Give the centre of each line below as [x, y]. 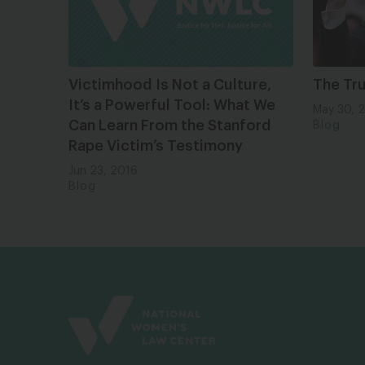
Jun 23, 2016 [103, 171]
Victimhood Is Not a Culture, [170, 84]
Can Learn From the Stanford [170, 125]
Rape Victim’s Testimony [156, 145]
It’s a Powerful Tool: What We [172, 105]
